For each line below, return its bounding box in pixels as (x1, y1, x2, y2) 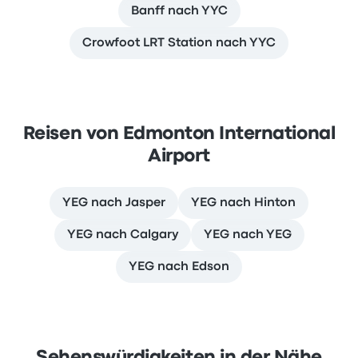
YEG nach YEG (203, 229, 292, 241)
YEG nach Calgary (66, 229, 178, 241)
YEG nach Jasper (62, 197, 165, 209)
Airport (148, 148, 210, 165)
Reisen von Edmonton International (22, 125, 336, 142)
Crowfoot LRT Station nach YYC (82, 37, 276, 49)
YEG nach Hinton (191, 197, 296, 209)
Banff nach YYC (130, 5, 228, 17)
